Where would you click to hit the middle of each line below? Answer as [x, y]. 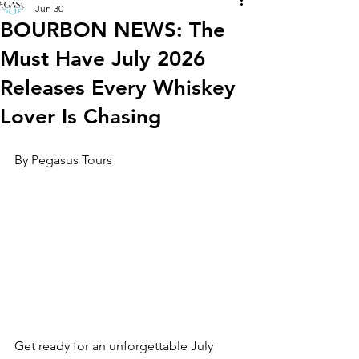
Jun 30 [49, 9]
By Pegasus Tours [63, 160]
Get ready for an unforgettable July [115, 345]
